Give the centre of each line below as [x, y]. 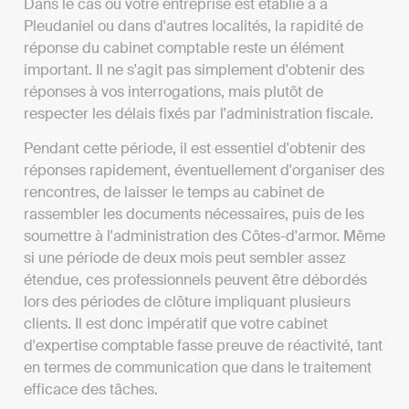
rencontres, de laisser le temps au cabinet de [174, 193]
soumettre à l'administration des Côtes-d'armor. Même [204, 236]
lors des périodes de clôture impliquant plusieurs [187, 302]
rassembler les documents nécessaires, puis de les [194, 215]
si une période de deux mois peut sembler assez [185, 258]
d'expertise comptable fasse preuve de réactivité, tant [203, 346]
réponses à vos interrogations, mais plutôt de [173, 92]
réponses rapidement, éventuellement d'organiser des [204, 171]
